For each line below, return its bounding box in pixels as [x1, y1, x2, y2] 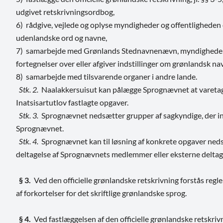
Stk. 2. [16, 84, 41, 94]
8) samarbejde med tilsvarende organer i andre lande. [16, 71, 197, 81]
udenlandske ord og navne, [16, 32, 107, 42]
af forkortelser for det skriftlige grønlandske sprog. [16, 188, 187, 198]
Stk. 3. [19, 110, 41, 120]
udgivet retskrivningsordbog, [16, 6, 114, 16]
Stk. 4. [16, 136, 38, 146]
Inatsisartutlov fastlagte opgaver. [16, 97, 128, 107]
